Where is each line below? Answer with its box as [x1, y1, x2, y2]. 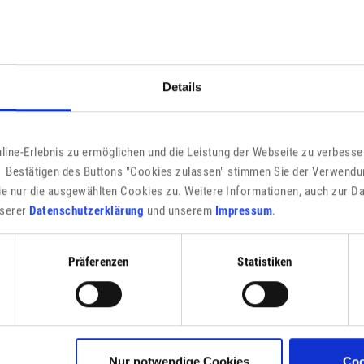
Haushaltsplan [47, 114, 132, 132]
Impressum [214, 203, 273, 219]
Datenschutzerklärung [29, 203, 145, 219]
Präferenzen [67, 254, 129, 270]
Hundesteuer [47, 198, 120, 216]
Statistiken [237, 254, 292, 270]
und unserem [144, 203, 215, 219]
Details [162, 80, 202, 94]
